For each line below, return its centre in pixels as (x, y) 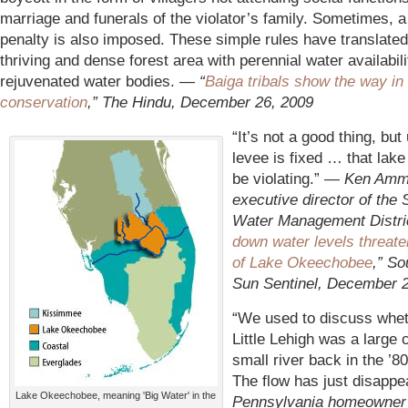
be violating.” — (288, 178)
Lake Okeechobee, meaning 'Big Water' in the (116, 395)
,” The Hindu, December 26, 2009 (200, 102)
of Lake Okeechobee (302, 262)
